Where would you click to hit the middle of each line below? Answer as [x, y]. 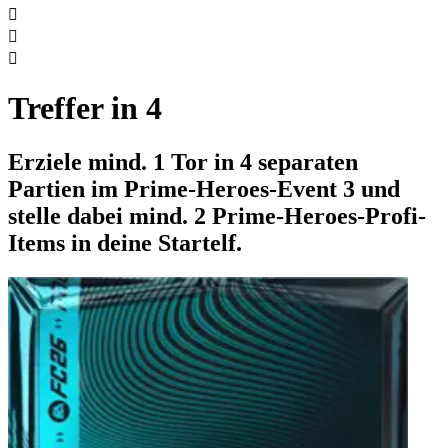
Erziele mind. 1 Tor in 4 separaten [183, 161]
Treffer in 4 [85, 108]
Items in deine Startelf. [125, 242]
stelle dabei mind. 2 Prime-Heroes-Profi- [217, 215]
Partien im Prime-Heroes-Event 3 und [204, 188]
